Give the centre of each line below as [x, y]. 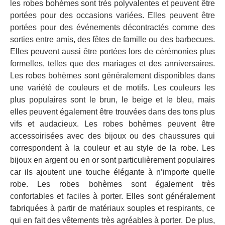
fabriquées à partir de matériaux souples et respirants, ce [113, 208]
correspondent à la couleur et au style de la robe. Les [113, 148]
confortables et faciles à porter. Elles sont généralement [113, 196]
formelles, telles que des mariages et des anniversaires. [113, 63]
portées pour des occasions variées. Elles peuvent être [113, 15]
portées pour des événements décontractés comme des [113, 27]
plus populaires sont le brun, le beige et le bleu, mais [113, 99]
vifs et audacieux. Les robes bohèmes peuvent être [113, 124]
